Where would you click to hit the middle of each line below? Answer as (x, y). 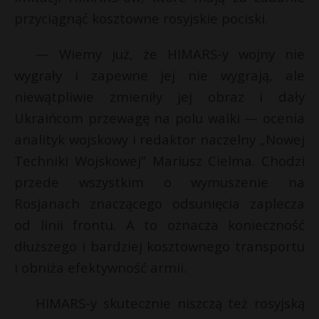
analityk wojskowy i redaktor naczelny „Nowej (159, 140)
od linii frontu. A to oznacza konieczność (159, 225)
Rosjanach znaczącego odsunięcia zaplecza (159, 204)
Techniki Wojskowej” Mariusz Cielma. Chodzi (159, 161)
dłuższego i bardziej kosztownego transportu (159, 246)
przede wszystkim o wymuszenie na (159, 182)
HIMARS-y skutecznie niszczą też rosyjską (170, 303)
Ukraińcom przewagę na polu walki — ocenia (159, 118)
